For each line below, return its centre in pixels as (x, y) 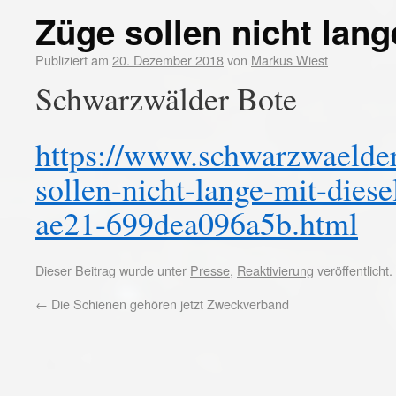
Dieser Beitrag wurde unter (113, 270)
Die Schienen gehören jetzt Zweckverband (168, 304)
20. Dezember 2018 (168, 60)
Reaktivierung (275, 270)
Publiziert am (72, 60)
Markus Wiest (289, 60)
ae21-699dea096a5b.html (197, 223)
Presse (210, 270)
